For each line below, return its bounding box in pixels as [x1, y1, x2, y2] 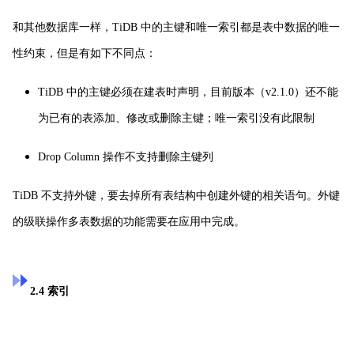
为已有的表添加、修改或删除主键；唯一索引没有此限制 [38, 111, 314, 124]
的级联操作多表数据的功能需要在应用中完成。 [13, 215, 245, 228]
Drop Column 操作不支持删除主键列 [38, 150, 213, 163]
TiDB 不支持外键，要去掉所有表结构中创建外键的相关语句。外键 [13, 189, 340, 201]
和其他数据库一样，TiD [13, 21, 130, 33]
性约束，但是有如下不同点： [13, 47, 156, 59]
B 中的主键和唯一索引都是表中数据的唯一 [130, 21, 340, 33]
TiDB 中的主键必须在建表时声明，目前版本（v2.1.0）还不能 [38, 85, 338, 98]
